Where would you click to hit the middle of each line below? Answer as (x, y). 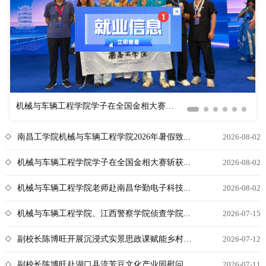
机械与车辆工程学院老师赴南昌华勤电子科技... (104, 188)
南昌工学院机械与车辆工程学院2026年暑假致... (104, 137)
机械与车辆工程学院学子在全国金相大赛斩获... (104, 163)
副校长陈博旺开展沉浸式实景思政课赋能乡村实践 (100, 239)
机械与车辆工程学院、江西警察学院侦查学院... (104, 214)
